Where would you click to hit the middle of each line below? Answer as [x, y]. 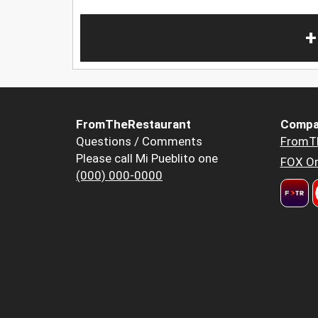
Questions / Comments [139, 141]
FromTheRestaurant [133, 124]
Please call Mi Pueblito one [147, 158]
